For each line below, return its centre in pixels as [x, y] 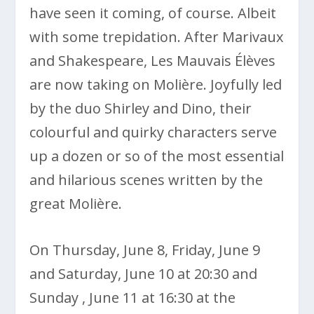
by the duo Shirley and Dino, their [141, 108]
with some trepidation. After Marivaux [157, 36]
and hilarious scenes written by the [146, 179]
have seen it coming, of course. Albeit [153, 13]
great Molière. [76, 203]
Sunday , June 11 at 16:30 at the [133, 297]
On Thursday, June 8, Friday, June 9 [145, 250]
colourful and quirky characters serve [153, 132]
